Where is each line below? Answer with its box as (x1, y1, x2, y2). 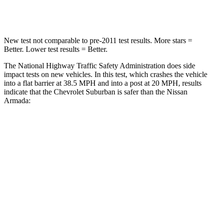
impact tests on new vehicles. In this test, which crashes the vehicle (4, 70, 207, 78)
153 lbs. (150, 5, 171, 13)
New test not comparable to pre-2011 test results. (4, 36, 152, 45)
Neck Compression (41, 5, 90, 13)
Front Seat (126, 150, 153, 157)
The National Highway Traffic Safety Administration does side (4, 61, 195, 70)
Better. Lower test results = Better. (4, 45, 108, 53)
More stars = (152, 36, 192, 45)
